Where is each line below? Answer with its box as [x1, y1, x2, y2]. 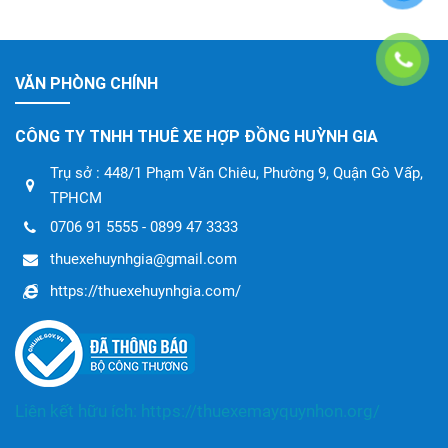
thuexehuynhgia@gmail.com [50, 250, 237, 269]
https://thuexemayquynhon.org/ [141, 400, 380, 421]
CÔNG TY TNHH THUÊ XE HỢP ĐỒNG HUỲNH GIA [15, 125, 378, 146]
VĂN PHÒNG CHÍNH [15, 72, 158, 93]
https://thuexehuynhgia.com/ [50, 282, 241, 301]
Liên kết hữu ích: [15, 400, 141, 421]
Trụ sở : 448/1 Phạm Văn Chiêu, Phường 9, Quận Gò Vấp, [50, 163, 423, 182]
